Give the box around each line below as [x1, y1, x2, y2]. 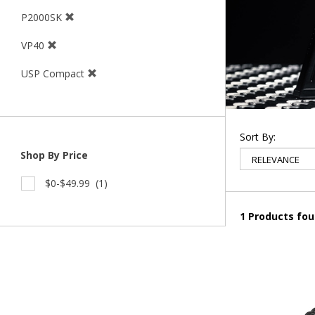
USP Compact [21, 67, 87, 81]
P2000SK [21, 11, 65, 25]
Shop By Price [18, 148, 88, 162]
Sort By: [240, 129, 276, 143]
